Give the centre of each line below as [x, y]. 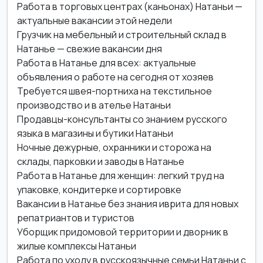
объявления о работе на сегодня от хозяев [115, 77]
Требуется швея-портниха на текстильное [114, 91]
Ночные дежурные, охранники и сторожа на [114, 147]
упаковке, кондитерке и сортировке [99, 190]
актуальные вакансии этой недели [95, 21]
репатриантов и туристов [76, 218]
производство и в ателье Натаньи [94, 105]
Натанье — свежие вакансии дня [90, 49]
